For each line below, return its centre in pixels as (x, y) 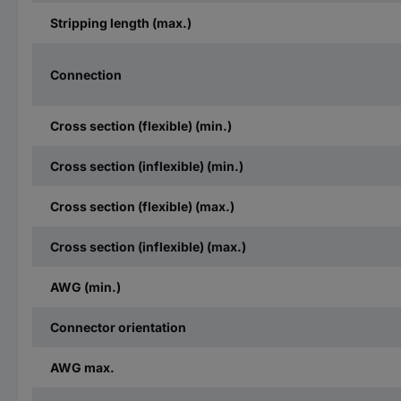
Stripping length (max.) (121, 23)
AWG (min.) (85, 287)
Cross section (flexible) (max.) (142, 207)
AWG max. (82, 368)
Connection (86, 74)
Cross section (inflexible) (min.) (147, 166)
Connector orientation (118, 328)
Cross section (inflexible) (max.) (148, 247)
